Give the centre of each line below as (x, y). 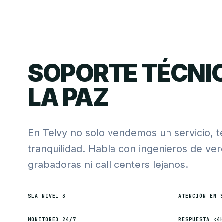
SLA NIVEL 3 (47, 196)
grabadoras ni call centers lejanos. (108, 165)
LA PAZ (68, 97)
